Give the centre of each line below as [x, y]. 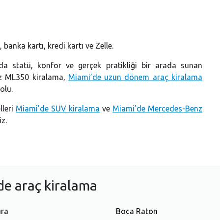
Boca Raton [137, 211]
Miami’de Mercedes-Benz [157, 108]
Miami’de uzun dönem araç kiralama [135, 77]
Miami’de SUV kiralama [58, 108]
